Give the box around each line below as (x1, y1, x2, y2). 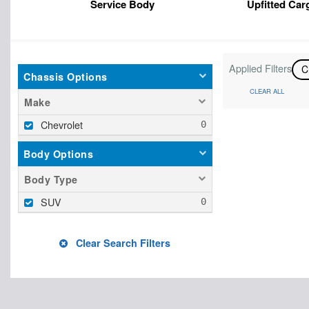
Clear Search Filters (73, 236, 171, 250)
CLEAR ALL (249, 86, 284, 96)
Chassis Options (23, 70, 108, 83)
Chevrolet (41, 117, 83, 132)
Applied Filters (228, 61, 292, 75)
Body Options (23, 147, 93, 161)
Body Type (24, 172, 78, 186)
